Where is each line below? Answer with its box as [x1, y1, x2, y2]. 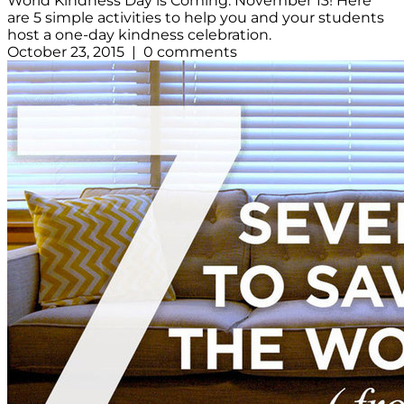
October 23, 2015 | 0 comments [7, 43, 237, 61]
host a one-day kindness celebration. [7, 26, 271, 44]
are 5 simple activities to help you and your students [7, 9, 384, 27]
